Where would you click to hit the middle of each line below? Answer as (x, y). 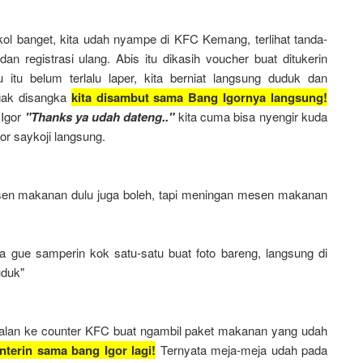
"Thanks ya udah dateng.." (100, 117)
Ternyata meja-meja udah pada (241, 350)
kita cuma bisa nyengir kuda (251, 116)
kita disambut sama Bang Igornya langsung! (199, 97)
